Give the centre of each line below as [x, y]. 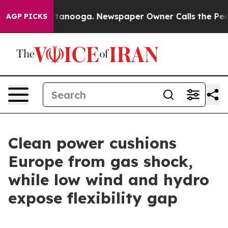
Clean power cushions [92, 143]
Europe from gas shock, [101, 161]
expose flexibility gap [93, 198]
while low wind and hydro [109, 180]
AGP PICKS [27, 16]
